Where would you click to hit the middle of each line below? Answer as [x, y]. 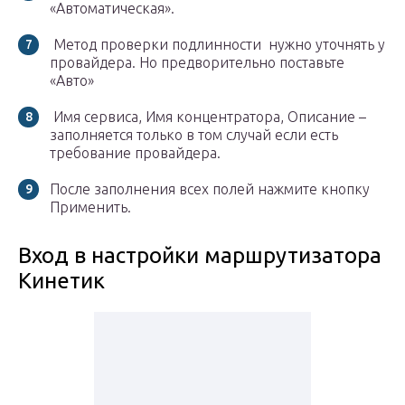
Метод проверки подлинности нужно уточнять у [217, 45]
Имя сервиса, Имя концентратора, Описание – [208, 117]
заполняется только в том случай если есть [194, 135]
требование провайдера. [135, 153]
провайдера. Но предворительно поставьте [197, 63]
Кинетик [61, 281]
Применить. [90, 207]
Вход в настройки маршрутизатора [200, 256]
